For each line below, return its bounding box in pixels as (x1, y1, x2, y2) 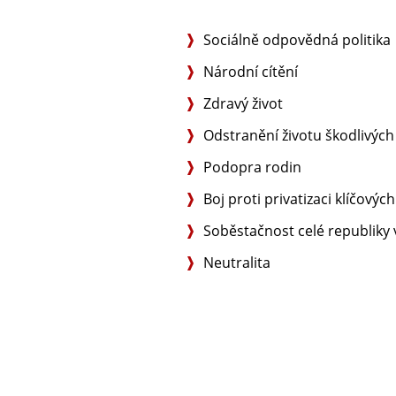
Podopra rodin (203, 157, 301, 177)
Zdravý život (203, 94, 283, 113)
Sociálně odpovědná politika (203, 30, 391, 49)
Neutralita (203, 253, 270, 272)
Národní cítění (203, 62, 298, 81)
